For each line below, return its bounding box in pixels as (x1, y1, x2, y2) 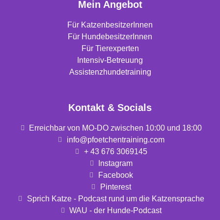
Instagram (98, 159, 133, 168)
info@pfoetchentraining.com (66, 136, 165, 144)
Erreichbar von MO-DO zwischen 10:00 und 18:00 (29, 124, 202, 133)
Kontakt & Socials (68, 102, 152, 113)
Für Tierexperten (81, 44, 139, 53)
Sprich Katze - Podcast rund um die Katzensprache (27, 194, 204, 203)
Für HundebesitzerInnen (68, 32, 152, 41)
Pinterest (100, 183, 131, 192)
